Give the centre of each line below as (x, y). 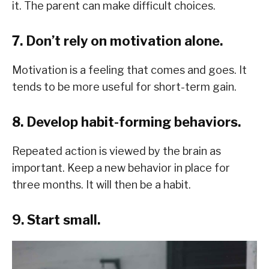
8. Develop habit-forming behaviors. (126, 122)
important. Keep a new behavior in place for (121, 168)
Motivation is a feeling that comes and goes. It (129, 70)
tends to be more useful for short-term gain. (124, 87)
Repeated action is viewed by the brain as (116, 151)
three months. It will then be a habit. (101, 185)
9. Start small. (56, 220)
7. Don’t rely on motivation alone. (117, 41)
